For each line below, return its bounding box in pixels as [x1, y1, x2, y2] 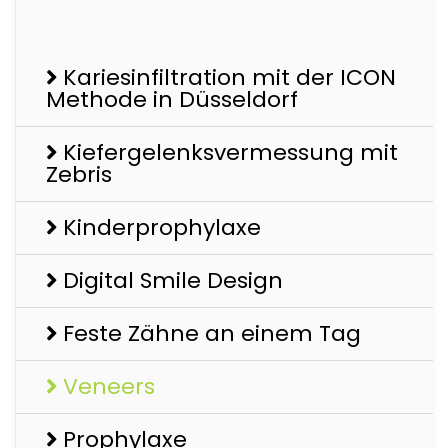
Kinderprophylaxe [63, 212, 261, 244]
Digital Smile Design [63, 265, 283, 297]
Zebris [46, 159, 112, 191]
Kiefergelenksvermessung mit [63, 137, 398, 169]
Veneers [63, 371, 155, 403]
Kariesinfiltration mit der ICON [63, 62, 396, 94]
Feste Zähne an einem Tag [63, 318, 361, 350]
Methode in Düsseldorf [46, 84, 298, 116]
